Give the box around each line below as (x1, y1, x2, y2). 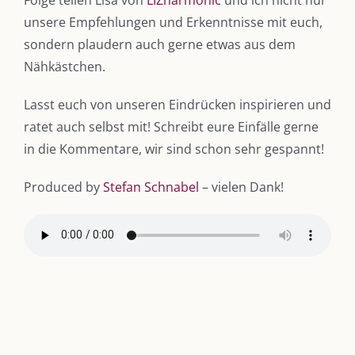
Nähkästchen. (24, 57, 105, 75)
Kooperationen (33, 270, 105, 284)
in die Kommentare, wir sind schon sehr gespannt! (24, 139, 324, 158)
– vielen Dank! (199, 177, 284, 196)
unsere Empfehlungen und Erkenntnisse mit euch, (24, 13, 323, 31)
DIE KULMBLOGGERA (24, 161, 135, 176)
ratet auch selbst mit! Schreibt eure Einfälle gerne (24, 117, 319, 136)
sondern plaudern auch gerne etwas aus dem (24, 35, 296, 53)
